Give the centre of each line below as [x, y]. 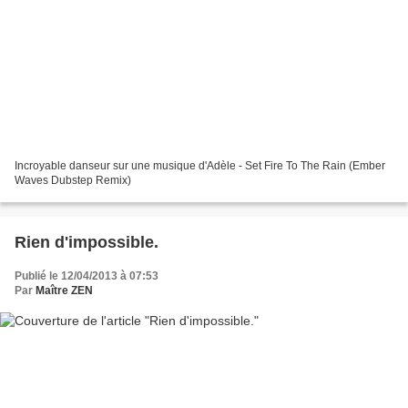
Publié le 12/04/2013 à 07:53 [87, 276]
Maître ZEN [64, 291]
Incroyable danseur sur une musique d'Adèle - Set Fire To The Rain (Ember [200, 166]
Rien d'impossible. [87, 243]
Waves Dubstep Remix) [73, 181]
